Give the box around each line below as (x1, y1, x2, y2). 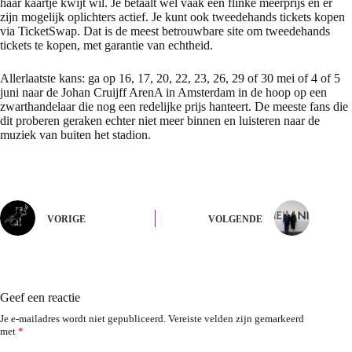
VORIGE (47, 213, 86, 225)
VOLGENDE (208, 213, 263, 225)
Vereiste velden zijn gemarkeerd (168, 313, 304, 325)
